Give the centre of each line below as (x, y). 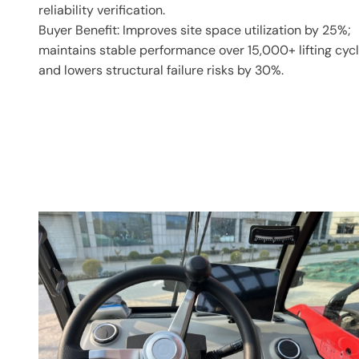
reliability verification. (102, 10)
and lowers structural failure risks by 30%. (161, 70)
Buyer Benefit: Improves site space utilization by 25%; (195, 30)
